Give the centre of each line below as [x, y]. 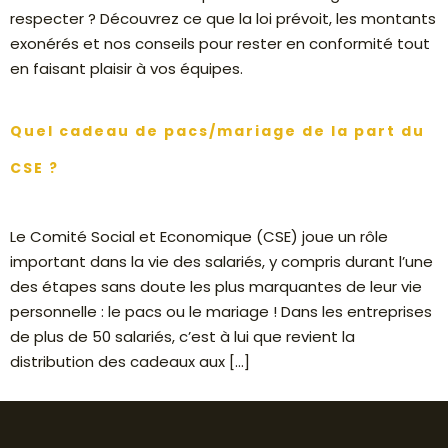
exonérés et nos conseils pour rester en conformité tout [220, 44]
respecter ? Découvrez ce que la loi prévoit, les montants [223, 19]
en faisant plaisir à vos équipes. [126, 69]
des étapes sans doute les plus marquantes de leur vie [216, 287]
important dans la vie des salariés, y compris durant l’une [221, 262]
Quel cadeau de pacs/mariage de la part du [217, 131]
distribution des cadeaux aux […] [130, 362]
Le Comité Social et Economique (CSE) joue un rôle [199, 237]
